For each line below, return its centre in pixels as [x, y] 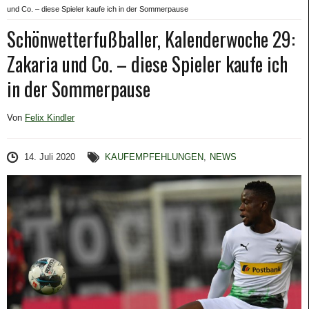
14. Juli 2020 [50, 157]
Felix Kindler [50, 118]
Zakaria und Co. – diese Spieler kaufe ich [147, 64]
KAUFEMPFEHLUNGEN [154, 157]
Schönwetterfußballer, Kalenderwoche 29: [151, 39]
